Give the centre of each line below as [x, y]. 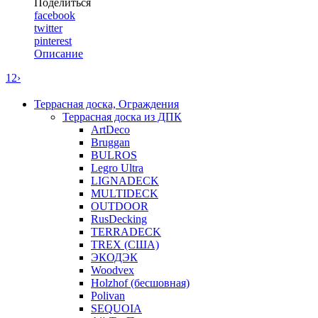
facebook [55, 15]
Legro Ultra [117, 168]
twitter [48, 28]
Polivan [108, 295]
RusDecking [119, 219]
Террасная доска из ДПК [122, 116]
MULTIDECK [125, 193]
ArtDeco [110, 129]
